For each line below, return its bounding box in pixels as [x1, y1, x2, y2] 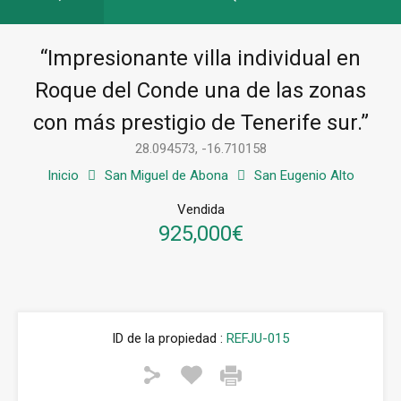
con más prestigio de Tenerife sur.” [32, 110, 369, 136]
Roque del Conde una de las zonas [35, 78, 366, 104]
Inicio [47, 167, 79, 184]
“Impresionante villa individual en [40, 46, 361, 72]
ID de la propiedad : [112, 330, 223, 347]
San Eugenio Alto [253, 167, 354, 184]
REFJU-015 [223, 330, 289, 347]
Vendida [176, 201, 225, 218]
